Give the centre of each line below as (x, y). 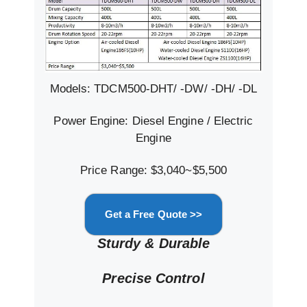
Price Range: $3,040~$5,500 (153, 171)
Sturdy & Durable (153, 244)
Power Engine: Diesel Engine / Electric (153, 121)
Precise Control (153, 279)
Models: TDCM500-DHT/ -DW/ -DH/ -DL (153, 89)
